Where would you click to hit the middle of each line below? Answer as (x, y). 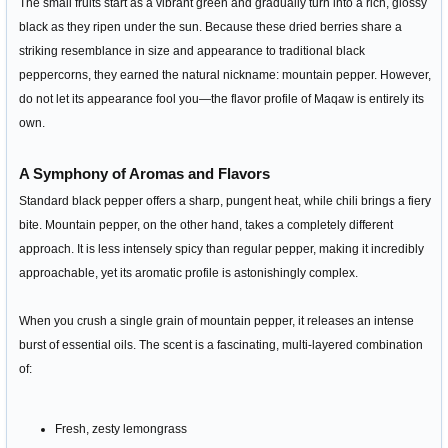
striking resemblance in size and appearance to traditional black (192, 51)
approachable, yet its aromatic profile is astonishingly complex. (188, 273)
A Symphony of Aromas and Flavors (144, 173)
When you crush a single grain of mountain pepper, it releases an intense (216, 321)
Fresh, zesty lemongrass (121, 429)
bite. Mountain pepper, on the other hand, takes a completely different (206, 225)
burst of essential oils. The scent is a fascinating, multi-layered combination (221, 345)
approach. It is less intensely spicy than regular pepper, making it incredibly (221, 249)
